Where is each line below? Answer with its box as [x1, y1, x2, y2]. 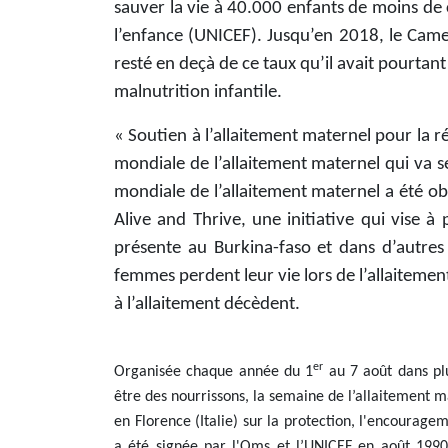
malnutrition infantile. [114, 82, 282, 102]
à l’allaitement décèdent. [114, 294, 300, 314]
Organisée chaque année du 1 [114, 363, 314, 380]
